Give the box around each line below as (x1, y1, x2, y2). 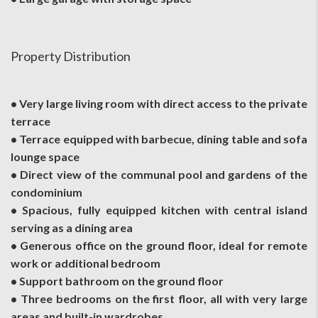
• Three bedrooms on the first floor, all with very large (11, 291, 307, 305)
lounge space (11, 149, 79, 163)
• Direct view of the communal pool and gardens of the (11, 167, 307, 181)
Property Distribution (11, 48, 131, 64)
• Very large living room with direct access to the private (11, 96, 307, 110)
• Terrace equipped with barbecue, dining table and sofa (11, 131, 307, 146)
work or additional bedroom (11, 256, 160, 270)
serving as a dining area (11, 220, 133, 234)
